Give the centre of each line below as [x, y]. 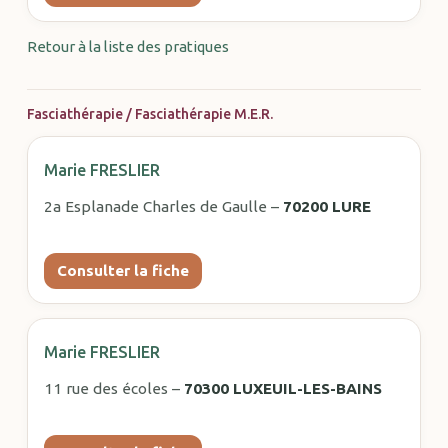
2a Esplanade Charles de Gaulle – [163, 206]
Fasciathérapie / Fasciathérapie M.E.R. [149, 113]
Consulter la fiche [122, 270]
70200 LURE [326, 206]
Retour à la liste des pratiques [127, 46]
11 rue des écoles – [113, 388]
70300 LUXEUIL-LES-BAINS [282, 388]
